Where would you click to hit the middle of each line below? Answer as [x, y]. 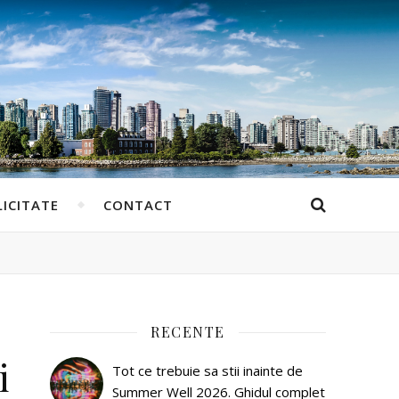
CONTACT [138, 205]
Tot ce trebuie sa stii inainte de [208, 370]
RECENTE [188, 332]
